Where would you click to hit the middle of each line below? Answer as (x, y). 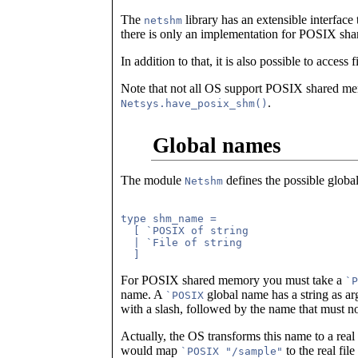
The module (153, 180)
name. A (143, 294)
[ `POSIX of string (185, 231)
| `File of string (181, 243)
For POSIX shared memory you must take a (233, 280)
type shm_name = (169, 219)
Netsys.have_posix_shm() (194, 104)
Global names (217, 145)
